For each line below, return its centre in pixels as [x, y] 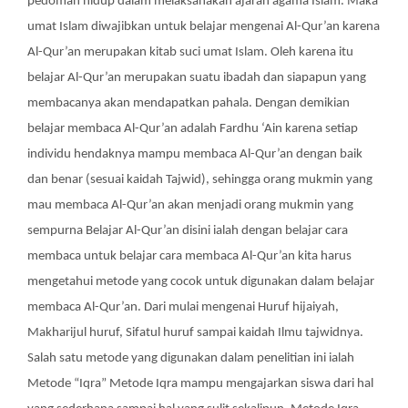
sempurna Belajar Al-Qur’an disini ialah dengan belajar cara [188, 231]
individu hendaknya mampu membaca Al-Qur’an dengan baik [195, 154]
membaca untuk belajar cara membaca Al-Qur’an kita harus [189, 256]
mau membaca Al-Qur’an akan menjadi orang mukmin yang [190, 205]
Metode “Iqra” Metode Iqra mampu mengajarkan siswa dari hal [200, 384]
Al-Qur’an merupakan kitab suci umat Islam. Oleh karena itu [190, 52]
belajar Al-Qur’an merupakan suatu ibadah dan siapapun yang [197, 78]
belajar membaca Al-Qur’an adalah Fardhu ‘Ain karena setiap [193, 129]
